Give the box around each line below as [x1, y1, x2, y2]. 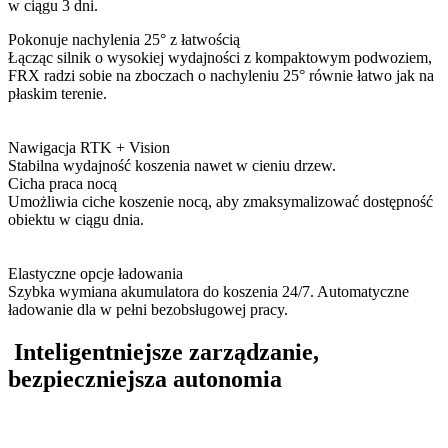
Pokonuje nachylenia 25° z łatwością [8, 31, 244, 49]
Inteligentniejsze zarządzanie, [14, 339, 319, 366]
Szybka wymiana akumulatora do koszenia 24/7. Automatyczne [8, 283, 409, 301]
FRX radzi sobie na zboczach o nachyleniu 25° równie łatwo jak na [8, 67, 434, 85]
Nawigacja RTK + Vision [8, 139, 170, 157]
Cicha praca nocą [8, 175, 117, 193]
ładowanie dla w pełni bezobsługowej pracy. [8, 301, 288, 319]
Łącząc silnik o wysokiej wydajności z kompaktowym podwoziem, [8, 49, 432, 67]
